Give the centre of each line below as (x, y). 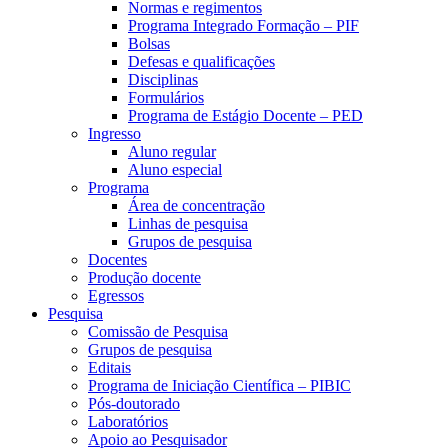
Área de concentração (196, 205)
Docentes (117, 259)
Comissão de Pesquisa (158, 331)
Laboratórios (128, 421)
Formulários (166, 97)
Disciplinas (163, 79)
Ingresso (114, 133)
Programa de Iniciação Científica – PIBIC (219, 385)
